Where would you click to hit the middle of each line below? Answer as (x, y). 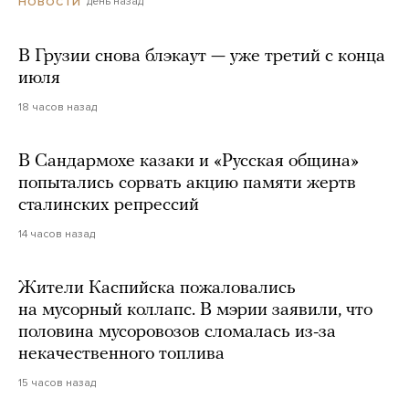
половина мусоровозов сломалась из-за (177, 332)
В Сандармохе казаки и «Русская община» (189, 161)
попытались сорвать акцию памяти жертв (187, 183)
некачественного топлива (121, 354)
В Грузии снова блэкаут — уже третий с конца (202, 56)
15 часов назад (57, 382)
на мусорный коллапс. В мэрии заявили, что (195, 310)
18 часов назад (58, 106)
